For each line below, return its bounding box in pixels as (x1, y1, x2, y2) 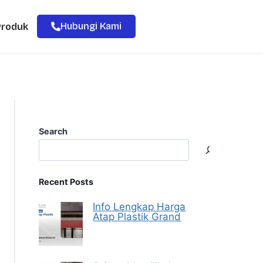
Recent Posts (39, 177, 94, 187)
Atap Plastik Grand (93, 211, 181, 222)
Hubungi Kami (60, 21, 122, 32)
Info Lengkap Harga (93, 201, 186, 213)
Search (39, 126, 68, 136)
